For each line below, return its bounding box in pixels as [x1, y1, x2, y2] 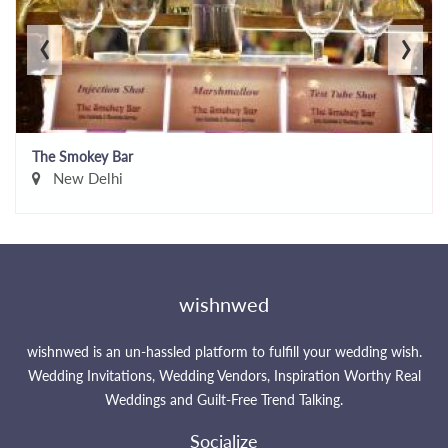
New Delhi [49, 168, 123, 187]
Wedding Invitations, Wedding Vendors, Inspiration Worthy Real [27, 366, 421, 384]
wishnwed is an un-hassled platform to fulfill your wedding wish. [26, 342, 422, 360]
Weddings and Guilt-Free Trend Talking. [105, 390, 343, 408]
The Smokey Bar [32, 147, 133, 165]
